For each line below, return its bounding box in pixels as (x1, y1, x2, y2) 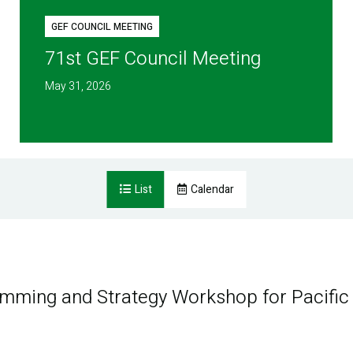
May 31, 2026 (45, 78, 112, 95)
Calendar (190, 181, 234, 199)
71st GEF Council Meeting (45, 45, 262, 73)
